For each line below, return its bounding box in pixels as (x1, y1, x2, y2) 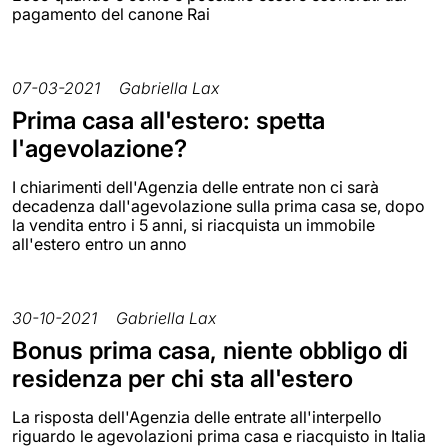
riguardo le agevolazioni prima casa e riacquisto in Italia (12, 425, 426, 446)
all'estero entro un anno (12, 233, 187, 254)
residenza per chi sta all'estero (12, 363, 353, 393)
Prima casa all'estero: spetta (12, 105, 325, 135)
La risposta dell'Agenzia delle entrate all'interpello (12, 406, 382, 427)
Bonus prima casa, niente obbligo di (12, 335, 408, 365)
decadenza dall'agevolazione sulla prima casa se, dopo (12, 195, 425, 216)
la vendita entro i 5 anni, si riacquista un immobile (12, 214, 375, 235)
